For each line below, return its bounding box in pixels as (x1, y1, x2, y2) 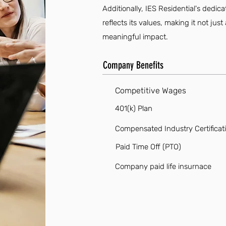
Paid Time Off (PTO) (115, 142, 181, 151)
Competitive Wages (115, 86, 186, 95)
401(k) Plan (115, 104, 152, 113)
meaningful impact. (102, 32, 168, 41)
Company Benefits (102, 59, 163, 71)
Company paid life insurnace (115, 162, 211, 171)
